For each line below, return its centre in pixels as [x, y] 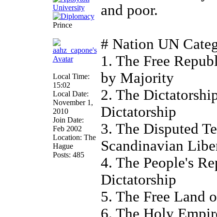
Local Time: [71, 76]
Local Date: [70, 94]
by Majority [137, 78]
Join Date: [68, 120]
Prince [62, 25]
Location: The [74, 137]
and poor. [129, 10]
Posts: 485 [68, 155]
